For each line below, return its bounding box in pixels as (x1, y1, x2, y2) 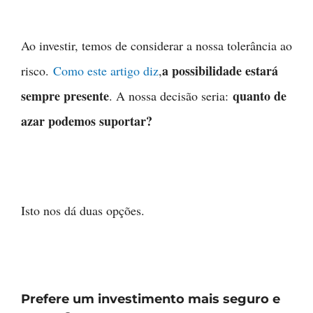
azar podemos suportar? (21, 112, 152, 131)
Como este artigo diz (53, 62, 159, 80)
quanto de (233, 87, 286, 105)
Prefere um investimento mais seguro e (21, 291, 280, 307)
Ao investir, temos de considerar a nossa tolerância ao (21, 37, 292, 54)
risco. (21, 62, 53, 80)
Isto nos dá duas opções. (21, 202, 145, 219)
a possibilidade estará (162, 61, 278, 80)
